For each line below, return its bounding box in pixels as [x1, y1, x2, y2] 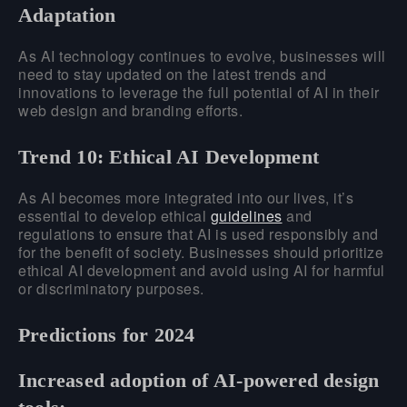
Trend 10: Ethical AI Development [18, 144, 320, 168]
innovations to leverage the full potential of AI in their [18, 81, 380, 103]
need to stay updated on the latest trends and [18, 63, 327, 84]
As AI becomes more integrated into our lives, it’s [18, 186, 353, 208]
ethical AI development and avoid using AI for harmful [18, 259, 385, 281]
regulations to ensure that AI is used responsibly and [18, 223, 379, 244]
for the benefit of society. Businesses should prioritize [18, 241, 383, 263]
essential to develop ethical [18, 204, 211, 226]
